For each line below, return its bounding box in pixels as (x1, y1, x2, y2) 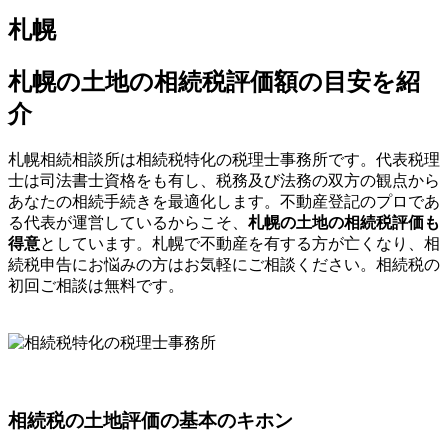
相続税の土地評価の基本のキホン (8, 410, 293, 432)
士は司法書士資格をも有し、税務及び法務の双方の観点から (8, 171, 440, 189)
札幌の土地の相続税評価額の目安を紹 (8, 68, 420, 95)
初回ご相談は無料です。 (8, 276, 184, 294)
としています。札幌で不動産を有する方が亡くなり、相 (40, 234, 440, 252)
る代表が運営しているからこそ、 (8, 213, 248, 231)
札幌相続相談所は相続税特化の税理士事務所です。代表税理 (8, 150, 440, 168)
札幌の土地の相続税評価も (248, 213, 440, 231)
